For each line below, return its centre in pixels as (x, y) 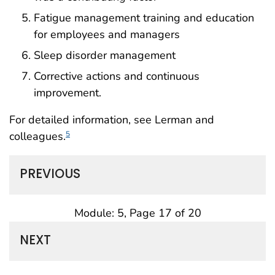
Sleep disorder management (105, 55)
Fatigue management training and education (144, 18)
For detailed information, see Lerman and (112, 119)
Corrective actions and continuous (117, 76)
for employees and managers (107, 35)
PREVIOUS (50, 173)
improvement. (68, 92)
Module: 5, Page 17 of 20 (137, 213)
